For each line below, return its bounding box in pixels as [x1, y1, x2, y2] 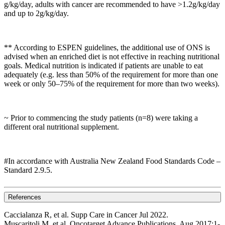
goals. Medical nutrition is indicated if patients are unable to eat [4, 61, 203, 70]
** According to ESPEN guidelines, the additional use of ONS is [4, 43, 210, 52]
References [8, 193, 41, 201]
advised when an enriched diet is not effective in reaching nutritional [4, 52, 219, 61]
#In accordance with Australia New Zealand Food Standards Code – [4, 157, 220, 166]
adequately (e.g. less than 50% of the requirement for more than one [4, 70, 218, 79]
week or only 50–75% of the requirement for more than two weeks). [4, 79, 219, 88]
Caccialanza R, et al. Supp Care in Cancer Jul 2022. [4, 210, 168, 219]
